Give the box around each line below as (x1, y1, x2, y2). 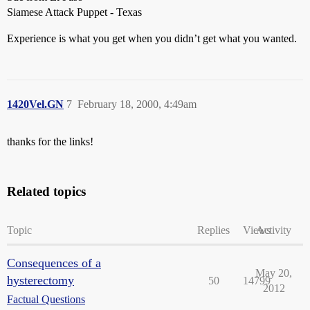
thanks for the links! (7, 136, 93, 147)
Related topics (7, 184, 86, 199)
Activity (256, 224, 291, 236)
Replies (197, 224, 230, 236)
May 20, (255, 267, 292, 279)
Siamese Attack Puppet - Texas (7, 6, 142, 18)
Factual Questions (7, 293, 85, 305)
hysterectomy (7, 273, 74, 287)
